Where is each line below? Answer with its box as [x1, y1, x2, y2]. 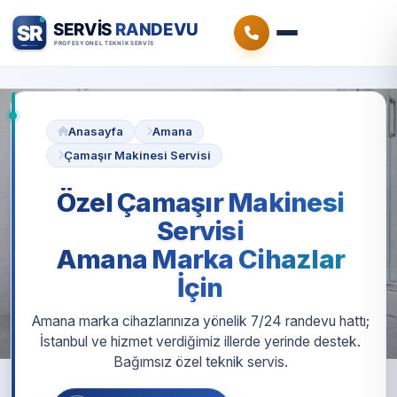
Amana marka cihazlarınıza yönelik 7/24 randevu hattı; [31, 313, 370, 331]
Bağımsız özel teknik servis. [113, 354, 288, 371]
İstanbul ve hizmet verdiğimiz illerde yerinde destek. [40, 333, 361, 351]
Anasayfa [68, 124, 123, 138]
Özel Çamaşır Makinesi [56, 186, 345, 218]
